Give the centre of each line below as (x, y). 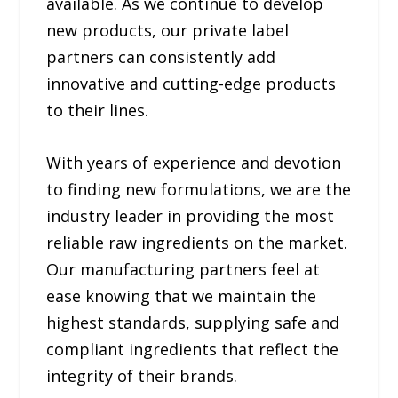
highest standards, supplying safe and (193, 322)
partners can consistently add (161, 57)
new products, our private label (168, 31)
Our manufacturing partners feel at (183, 269)
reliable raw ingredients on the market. (197, 242)
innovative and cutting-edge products (191, 84)
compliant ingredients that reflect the (193, 349)
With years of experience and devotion (194, 162)
